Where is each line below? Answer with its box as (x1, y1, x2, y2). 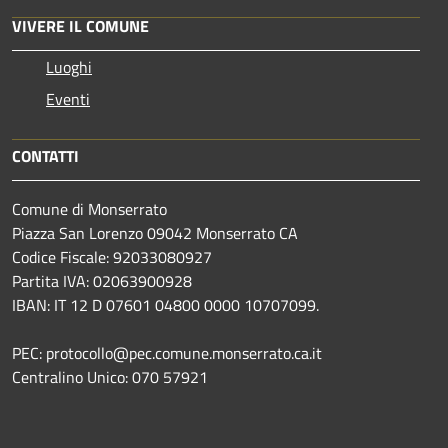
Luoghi (46, 55, 92, 79)
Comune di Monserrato (12, 197, 167, 221)
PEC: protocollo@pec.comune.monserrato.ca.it (12, 341, 322, 365)
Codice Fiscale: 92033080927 (12, 245, 212, 269)
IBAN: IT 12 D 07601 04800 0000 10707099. (12, 293, 319, 317)
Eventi (46, 87, 90, 111)
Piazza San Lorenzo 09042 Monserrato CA (12, 221, 298, 245)
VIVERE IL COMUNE (12, 14, 149, 38)
